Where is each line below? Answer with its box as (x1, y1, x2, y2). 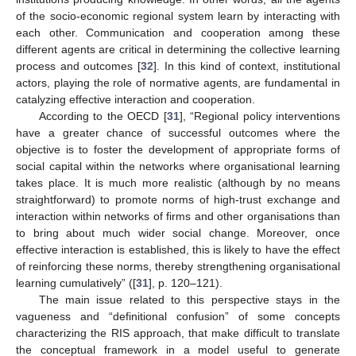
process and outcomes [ (16, 59, 141, 72)
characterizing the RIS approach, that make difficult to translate (16, 326, 340, 339)
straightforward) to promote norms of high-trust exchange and (16, 192, 340, 206)
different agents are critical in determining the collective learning (16, 42, 340, 56)
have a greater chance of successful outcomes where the (16, 126, 340, 139)
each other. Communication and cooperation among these (16, 25, 340, 39)
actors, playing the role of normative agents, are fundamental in (16, 75, 340, 89)
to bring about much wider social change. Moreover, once (16, 226, 340, 239)
